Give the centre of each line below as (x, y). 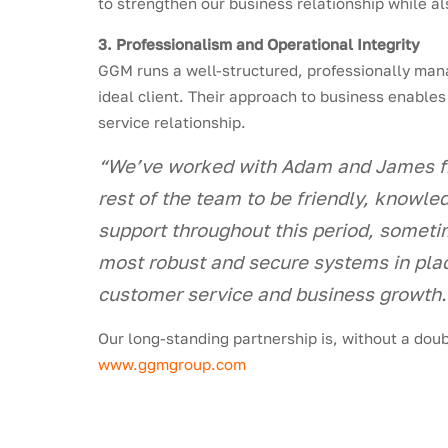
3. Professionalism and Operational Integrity (259, 43)
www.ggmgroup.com (172, 363)
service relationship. (172, 121)
